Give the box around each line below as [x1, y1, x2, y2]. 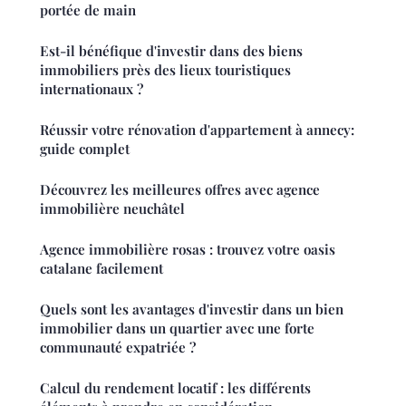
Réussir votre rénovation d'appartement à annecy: [40, 120, 354, 139]
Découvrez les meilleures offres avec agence [40, 179, 320, 198]
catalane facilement [40, 258, 163, 277]
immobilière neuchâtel [40, 198, 185, 217]
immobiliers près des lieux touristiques [40, 60, 291, 79]
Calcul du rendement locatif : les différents [40, 378, 311, 397]
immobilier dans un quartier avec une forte [40, 318, 314, 337]
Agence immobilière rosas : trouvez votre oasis [40, 239, 335, 258]
